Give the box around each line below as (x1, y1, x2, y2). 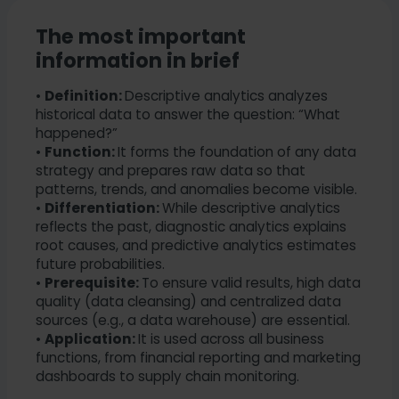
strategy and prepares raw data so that (36, 161, 305, 181)
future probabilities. (36, 255, 165, 274)
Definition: (45, 86, 125, 106)
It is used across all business (138, 330, 324, 349)
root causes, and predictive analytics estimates (36, 236, 356, 256)
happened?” (36, 124, 118, 143)
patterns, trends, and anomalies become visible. (36, 180, 357, 199)
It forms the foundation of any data (118, 142, 356, 162)
